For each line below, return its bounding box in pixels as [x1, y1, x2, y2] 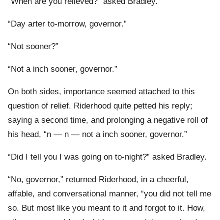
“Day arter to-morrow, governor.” [8, 19, 127, 29]
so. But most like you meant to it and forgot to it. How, [8, 203, 205, 213]
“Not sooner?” [8, 42, 58, 52]
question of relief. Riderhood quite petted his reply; [8, 101, 192, 111]
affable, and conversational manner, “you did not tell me [8, 189, 211, 199]
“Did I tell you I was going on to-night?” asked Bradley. [8, 152, 207, 162]
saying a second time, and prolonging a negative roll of [8, 115, 208, 125]
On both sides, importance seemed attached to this [8, 87, 195, 97]
